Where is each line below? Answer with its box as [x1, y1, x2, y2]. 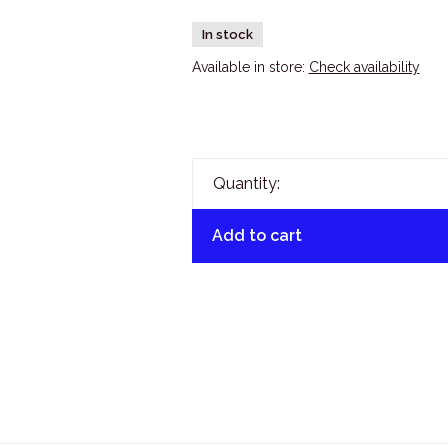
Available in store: [191, 59, 309, 75]
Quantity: [212, 174, 280, 193]
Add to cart [211, 226, 302, 245]
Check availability [308, 59, 420, 75]
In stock [201, 27, 253, 42]
